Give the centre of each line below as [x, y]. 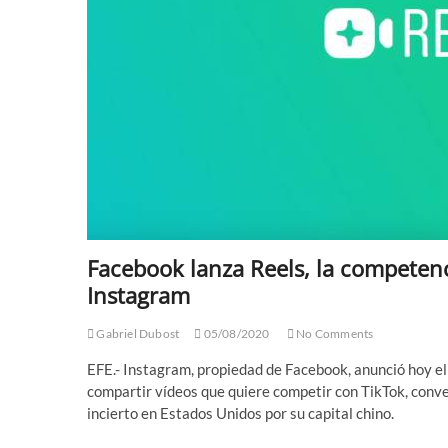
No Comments [334, 333]
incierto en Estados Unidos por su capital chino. [240, 413]
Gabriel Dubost [137, 333]
